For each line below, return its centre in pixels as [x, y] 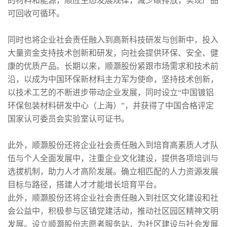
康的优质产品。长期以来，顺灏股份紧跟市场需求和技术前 [113, 66]
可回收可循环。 [36, 14]
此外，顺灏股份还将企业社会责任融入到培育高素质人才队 [113, 145]
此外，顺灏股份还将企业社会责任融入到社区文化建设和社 [113, 198]
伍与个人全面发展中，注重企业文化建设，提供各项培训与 [113, 159]
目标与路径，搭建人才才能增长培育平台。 [85, 185]
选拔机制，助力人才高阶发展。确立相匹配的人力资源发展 [113, 172]
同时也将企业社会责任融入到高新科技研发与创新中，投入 [113, 40]
